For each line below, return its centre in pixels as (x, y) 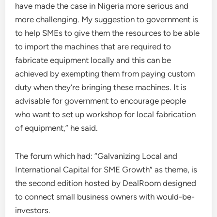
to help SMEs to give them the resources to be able (108, 33)
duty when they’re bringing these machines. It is (101, 87)
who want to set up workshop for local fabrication (106, 114)
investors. (33, 210)
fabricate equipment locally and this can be (93, 60)
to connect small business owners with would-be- (105, 197)
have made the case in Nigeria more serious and (102, 6)
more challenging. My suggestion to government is (107, 19)
